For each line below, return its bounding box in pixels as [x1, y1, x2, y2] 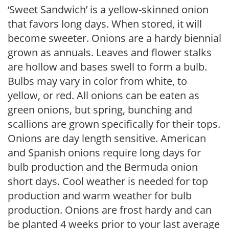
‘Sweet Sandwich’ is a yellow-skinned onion [8, 3, 209, 16]
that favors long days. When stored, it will [8, 17, 202, 31]
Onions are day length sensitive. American [8, 131, 206, 145]
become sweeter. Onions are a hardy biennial [8, 31, 221, 45]
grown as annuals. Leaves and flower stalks [8, 45, 212, 59]
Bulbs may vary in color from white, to [8, 74, 187, 88]
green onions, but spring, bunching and [8, 103, 192, 117]
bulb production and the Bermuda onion [8, 160, 198, 174]
